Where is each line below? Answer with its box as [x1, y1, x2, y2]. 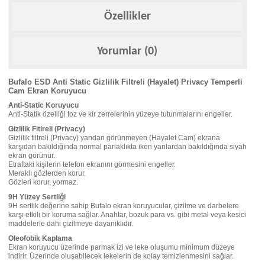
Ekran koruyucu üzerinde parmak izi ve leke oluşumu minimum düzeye [8, 243, 235, 251]
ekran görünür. [8, 151, 55, 160]
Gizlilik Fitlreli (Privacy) [8, 124, 85, 133]
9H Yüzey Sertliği [8, 192, 66, 201]
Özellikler [104, 10, 151, 22]
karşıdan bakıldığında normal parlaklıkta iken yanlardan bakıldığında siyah [8, 142, 247, 151]
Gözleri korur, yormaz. [8, 177, 78, 186]
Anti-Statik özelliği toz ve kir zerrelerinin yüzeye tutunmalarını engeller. [8, 109, 232, 118]
